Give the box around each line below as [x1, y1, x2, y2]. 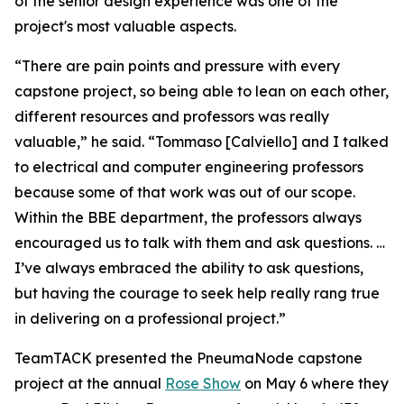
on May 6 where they [241, 374, 389, 392]
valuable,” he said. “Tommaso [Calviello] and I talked [14, 133, 389, 151]
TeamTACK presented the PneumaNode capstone [14, 349, 363, 367]
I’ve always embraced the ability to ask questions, [14, 259, 363, 277]
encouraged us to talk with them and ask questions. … [14, 234, 385, 252]
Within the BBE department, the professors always [14, 208, 362, 226]
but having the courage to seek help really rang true [14, 284, 380, 302]
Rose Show [165, 374, 241, 392]
